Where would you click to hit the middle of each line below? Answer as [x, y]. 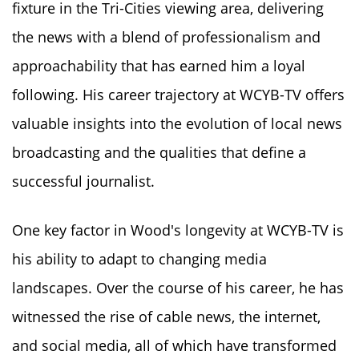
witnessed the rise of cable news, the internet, [166, 316]
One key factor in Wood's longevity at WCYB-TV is [178, 230]
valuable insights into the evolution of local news [177, 123]
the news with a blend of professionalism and [166, 36]
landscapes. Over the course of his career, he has [178, 287]
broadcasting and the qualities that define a [159, 152]
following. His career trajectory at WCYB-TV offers [178, 94]
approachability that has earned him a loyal [159, 65]
